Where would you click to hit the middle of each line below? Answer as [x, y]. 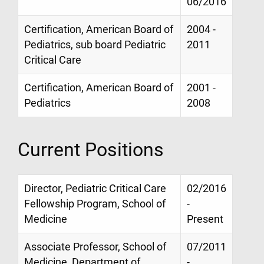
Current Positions [91, 150]
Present [205, 220]
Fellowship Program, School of [95, 204]
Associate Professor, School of [95, 247]
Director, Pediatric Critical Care [95, 189]
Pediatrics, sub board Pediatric [95, 44]
